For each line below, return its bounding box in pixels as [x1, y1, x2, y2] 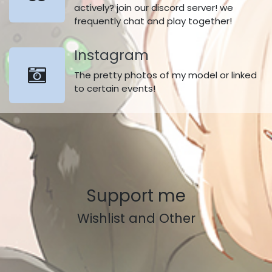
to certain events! [74, 82, 158, 95]
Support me [86, 184, 186, 208]
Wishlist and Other [76, 209, 195, 227]
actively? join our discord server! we [74, 1, 233, 14]
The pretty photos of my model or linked [74, 69, 257, 81]
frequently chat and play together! [74, 15, 234, 27]
